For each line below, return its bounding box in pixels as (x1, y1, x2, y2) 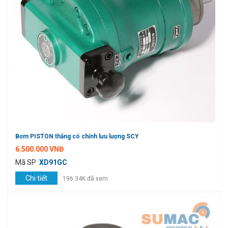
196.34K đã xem (63, 175, 108, 183)
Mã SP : (15, 158, 39, 167)
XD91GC (39, 158, 67, 167)
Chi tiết (25, 174, 47, 183)
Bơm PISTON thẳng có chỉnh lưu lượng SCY (15, 133, 139, 140)
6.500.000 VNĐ (15, 145, 64, 154)
